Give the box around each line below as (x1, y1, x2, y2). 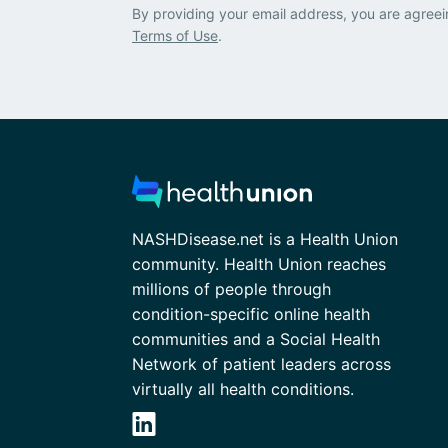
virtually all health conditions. (132, 379, 354, 400)
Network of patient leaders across (132, 354, 391, 375)
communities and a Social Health (132, 329, 380, 350)
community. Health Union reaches (132, 254, 386, 275)
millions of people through (132, 279, 331, 300)
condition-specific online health (132, 304, 370, 325)
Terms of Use (132, 26, 218, 44)
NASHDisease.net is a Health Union (132, 229, 398, 250)
